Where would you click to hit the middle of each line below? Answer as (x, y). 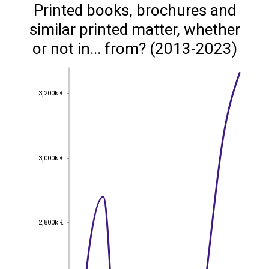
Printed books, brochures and (134, 10)
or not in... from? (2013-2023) (134, 49)
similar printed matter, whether (134, 29)
